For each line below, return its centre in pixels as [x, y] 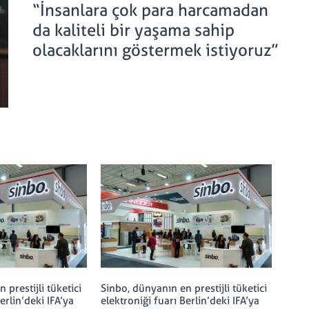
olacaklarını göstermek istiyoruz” [156, 50]
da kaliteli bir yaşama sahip [133, 30]
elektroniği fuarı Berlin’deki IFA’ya [180, 301]
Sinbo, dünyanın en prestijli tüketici [183, 288]
